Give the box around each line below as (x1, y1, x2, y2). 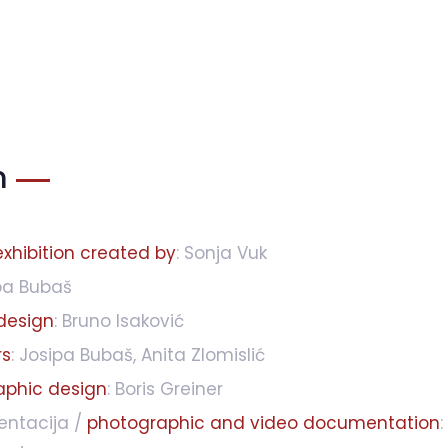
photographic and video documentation (87, 410, 440, 435)
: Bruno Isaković (54, 308, 184, 333)
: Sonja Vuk (176, 240, 267, 265)
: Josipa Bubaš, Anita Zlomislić (11, 342, 265, 367)
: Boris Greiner (107, 376, 223, 401)
